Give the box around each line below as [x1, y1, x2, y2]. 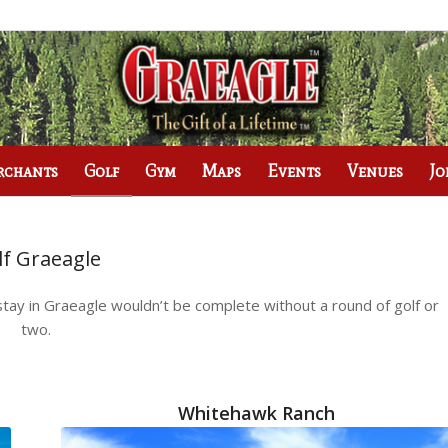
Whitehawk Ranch [177, 400, 335, 425]
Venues [347, 161, 404, 181]
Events [267, 161, 322, 181]
